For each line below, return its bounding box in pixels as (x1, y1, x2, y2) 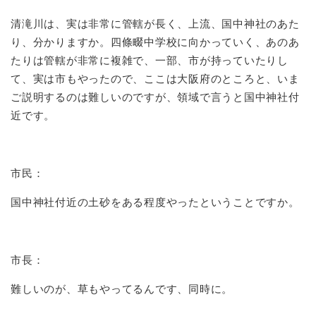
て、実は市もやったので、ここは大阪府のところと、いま (11, 72, 300, 85)
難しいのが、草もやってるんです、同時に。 (11, 282, 233, 295)
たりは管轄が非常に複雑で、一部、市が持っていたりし (11, 54, 288, 66)
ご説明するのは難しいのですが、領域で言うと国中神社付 (11, 90, 300, 103)
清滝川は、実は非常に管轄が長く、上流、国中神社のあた (11, 17, 300, 30)
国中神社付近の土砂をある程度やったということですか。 (11, 195, 300, 208)
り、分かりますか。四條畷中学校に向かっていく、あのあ (11, 35, 300, 48)
